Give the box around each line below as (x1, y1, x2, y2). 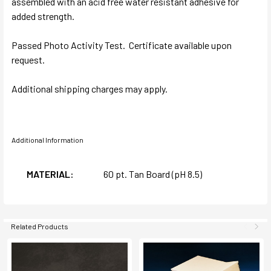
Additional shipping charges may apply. (11, 82, 168, 94)
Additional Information (11, 135, 83, 144)
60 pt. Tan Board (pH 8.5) (103, 168, 202, 180)
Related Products (11, 221, 68, 230)
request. (11, 53, 45, 65)
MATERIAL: (27, 168, 74, 180)
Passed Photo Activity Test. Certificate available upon (11, 39, 232, 51)
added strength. (11, 10, 74, 22)
